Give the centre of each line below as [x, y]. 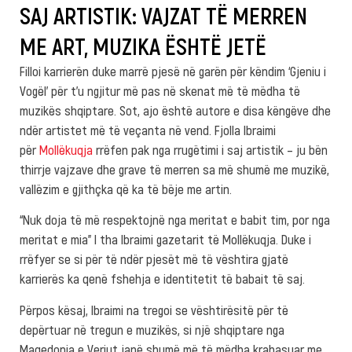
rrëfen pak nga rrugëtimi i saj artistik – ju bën [210, 149]
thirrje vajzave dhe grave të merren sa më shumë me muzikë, [174, 169]
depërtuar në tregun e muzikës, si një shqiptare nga [152, 329]
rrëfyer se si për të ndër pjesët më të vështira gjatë [154, 259]
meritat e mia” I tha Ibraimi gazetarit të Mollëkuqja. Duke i [165, 239]
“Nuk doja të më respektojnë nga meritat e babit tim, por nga [175, 220]
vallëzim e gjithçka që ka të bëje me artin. [126, 188]
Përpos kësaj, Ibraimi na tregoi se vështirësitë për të [154, 309]
